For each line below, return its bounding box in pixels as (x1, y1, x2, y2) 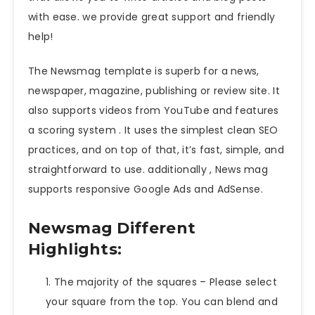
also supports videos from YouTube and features (28, 103, 279, 117)
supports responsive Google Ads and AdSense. (28, 181, 263, 196)
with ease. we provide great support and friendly (28, 9, 276, 24)
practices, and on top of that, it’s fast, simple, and (28, 142, 284, 157)
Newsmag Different (28, 218, 196, 238)
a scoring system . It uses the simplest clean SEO (28, 122, 278, 137)
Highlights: (28, 239, 122, 259)
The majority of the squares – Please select (53, 275, 277, 290)
